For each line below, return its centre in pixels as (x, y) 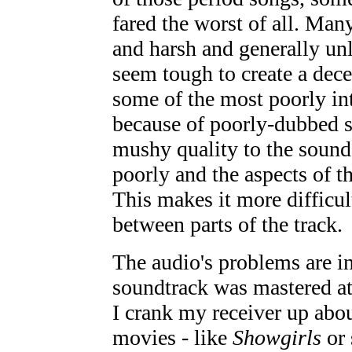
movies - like (172, 337)
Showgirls (277, 337)
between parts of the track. (227, 224)
